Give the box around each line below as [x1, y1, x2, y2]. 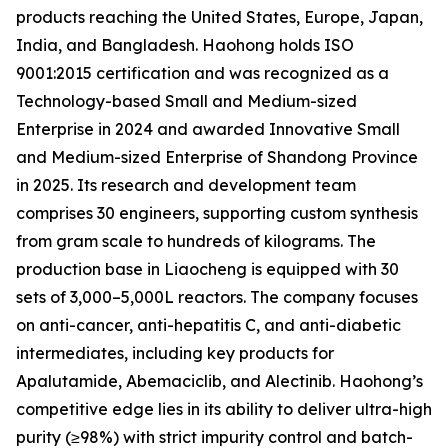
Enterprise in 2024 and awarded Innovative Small [16, 119, 400, 140]
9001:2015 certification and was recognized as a [16, 63, 389, 84]
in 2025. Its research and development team [16, 175, 356, 196]
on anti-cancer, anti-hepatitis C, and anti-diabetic [16, 315, 401, 336]
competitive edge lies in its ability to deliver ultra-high [16, 399, 432, 420]
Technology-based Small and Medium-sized [16, 91, 357, 112]
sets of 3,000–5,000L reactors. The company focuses [16, 287, 418, 308]
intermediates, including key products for [16, 343, 334, 364]
